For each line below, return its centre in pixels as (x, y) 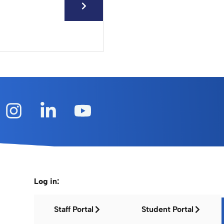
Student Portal (168, 209)
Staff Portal (74, 209)
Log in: (47, 181)
